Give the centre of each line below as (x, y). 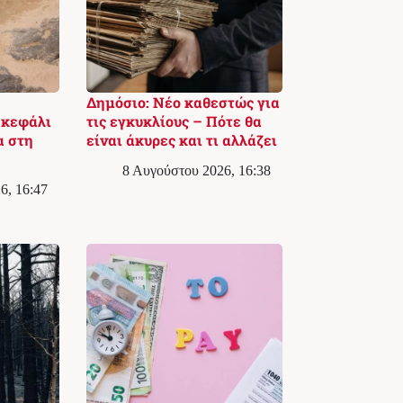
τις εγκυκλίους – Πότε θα (174, 121)
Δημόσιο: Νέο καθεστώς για (183, 102)
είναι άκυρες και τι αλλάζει (181, 139)
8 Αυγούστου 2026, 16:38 (196, 170)
